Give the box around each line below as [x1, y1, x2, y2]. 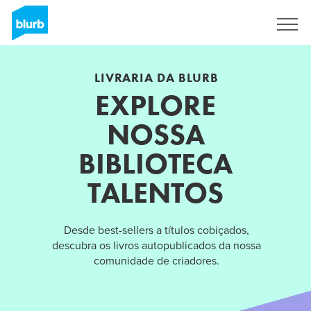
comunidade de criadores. [94, 253, 219, 268]
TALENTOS [87, 174, 224, 212]
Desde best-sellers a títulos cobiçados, [64, 223, 249, 237]
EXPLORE [95, 86, 216, 124]
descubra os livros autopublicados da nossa [52, 238, 261, 253]
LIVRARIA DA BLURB [94, 69, 219, 85]
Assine [223, 19, 249, 30]
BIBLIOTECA [78, 144, 233, 183]
